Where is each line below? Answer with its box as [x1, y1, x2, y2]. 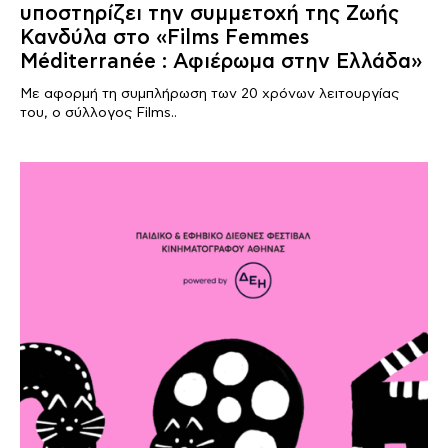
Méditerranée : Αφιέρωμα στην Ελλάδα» [20, 49, 422, 75]
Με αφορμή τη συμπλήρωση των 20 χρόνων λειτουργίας [20, 85, 399, 103]
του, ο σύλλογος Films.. [20, 104, 177, 122]
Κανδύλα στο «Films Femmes [20, 25, 309, 51]
